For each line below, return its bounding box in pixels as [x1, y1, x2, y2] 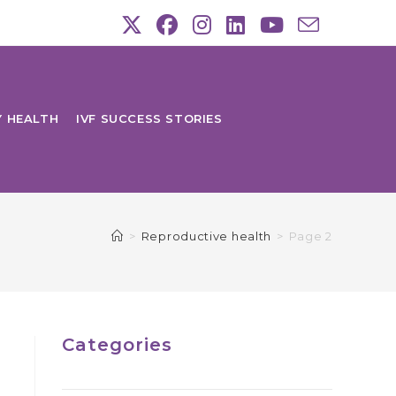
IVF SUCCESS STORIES [76, 111, 223, 126]
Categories [62, 334, 172, 355]
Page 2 [288, 229, 332, 243]
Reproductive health [141, 229, 272, 243]
